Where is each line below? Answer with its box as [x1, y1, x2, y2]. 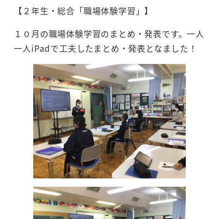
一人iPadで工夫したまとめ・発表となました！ [14, 42, 200, 55]
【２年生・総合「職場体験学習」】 [14, 4, 156, 17]
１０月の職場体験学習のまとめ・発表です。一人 [14, 27, 204, 40]
